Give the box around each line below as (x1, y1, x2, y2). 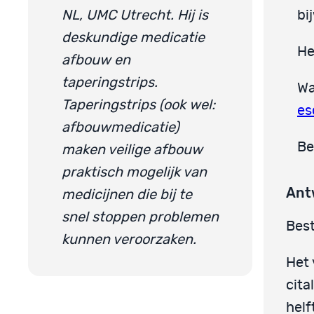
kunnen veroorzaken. (62, 232, 196, 247)
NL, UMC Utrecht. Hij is (62, 8, 208, 22)
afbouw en (62, 53, 130, 67)
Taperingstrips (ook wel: (62, 97, 215, 112)
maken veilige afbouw (62, 142, 203, 157)
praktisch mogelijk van (62, 165, 207, 179)
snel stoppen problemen (62, 210, 219, 224)
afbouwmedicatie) (62, 120, 179, 135)
